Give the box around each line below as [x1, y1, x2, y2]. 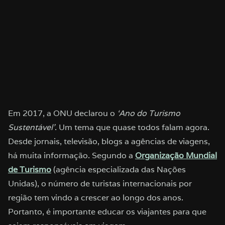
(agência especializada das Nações [51, 164, 186, 175]
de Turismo [8, 164, 51, 175]
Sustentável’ [8, 122, 55, 133]
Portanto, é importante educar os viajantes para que [8, 206, 206, 217]
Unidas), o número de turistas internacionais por [8, 178, 192, 189]
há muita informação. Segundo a [8, 150, 135, 161]
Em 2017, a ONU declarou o [8, 107, 117, 119]
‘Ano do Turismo [117, 107, 180, 119]
